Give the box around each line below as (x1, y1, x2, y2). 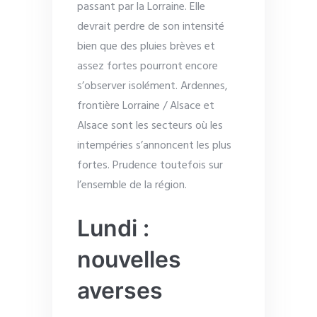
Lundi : (77, 214, 149, 242)
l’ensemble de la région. (77, 175, 187, 195)
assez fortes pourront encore (77, 57, 218, 76)
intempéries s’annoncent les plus (77, 136, 231, 155)
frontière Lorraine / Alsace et (77, 96, 214, 115)
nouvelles (77, 245, 181, 273)
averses (77, 276, 163, 304)
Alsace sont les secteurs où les (77, 116, 223, 135)
